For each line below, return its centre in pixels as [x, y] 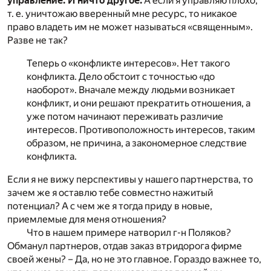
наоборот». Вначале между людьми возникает [131, 90]
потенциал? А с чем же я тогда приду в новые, [110, 206]
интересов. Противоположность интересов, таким [141, 130]
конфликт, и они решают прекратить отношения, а [139, 103]
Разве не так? [38, 41]
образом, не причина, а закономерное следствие [137, 143]
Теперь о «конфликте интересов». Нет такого [128, 64]
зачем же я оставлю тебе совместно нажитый [110, 193]
